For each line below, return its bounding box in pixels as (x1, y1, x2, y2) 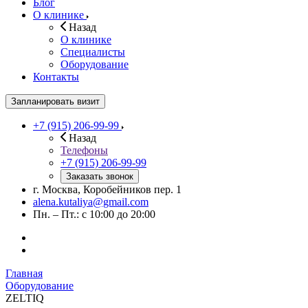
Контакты (33, 71, 79, 82)
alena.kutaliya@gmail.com (33, 196, 148, 208)
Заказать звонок (66, 171, 133, 181)
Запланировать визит (11, 96, 100, 107)
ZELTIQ (5, 292, 44, 304)
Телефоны (60, 144, 108, 156)
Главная (5, 267, 43, 279)
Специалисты (60, 46, 125, 58)
